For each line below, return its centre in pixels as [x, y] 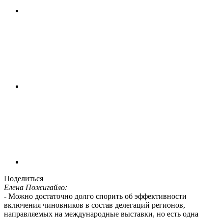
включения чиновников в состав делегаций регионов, [95, 205]
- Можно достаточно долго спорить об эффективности [95, 196]
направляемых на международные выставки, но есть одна [101, 214]
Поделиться [24, 179]
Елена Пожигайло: [36, 188]
